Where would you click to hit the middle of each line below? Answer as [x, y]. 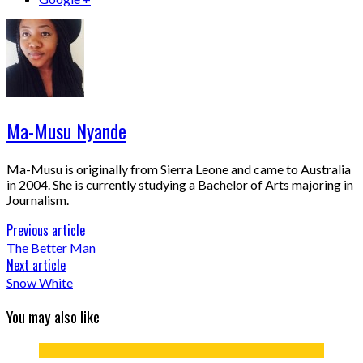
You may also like [53, 316]
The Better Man [51, 248]
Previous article [46, 231]
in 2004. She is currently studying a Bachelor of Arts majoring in [180, 185]
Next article [36, 265]
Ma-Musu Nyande [66, 131]
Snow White [40, 283]
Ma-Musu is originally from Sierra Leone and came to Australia [179, 169]
